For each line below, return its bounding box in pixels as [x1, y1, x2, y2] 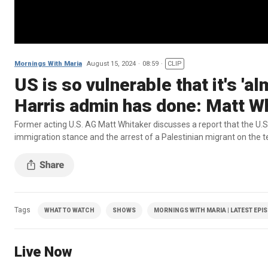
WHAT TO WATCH [44, 206, 95, 214]
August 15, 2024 [87, 59, 136, 68]
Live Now [14, 243, 72, 260]
